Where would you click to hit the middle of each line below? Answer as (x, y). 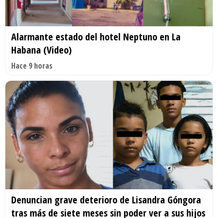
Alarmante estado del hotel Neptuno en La (96, 36)
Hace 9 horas (32, 65)
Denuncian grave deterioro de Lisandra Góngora (106, 200)
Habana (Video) (41, 50)
